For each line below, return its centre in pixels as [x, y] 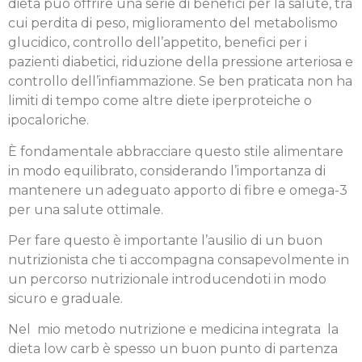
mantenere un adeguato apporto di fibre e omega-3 [178, 190]
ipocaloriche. [48, 120]
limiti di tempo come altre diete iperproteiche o [160, 101]
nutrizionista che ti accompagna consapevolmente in [179, 260]
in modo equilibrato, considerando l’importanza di [167, 170]
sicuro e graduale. [65, 299]
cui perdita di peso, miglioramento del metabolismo [173, 23]
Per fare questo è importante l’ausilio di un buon [165, 241]
